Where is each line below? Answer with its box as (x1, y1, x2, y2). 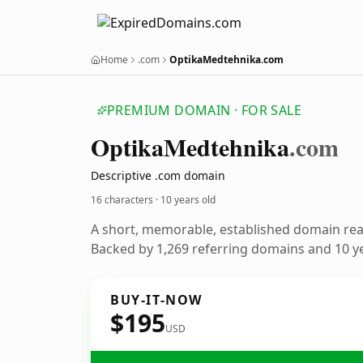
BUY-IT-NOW (110, 291, 203, 309)
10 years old (160, 193, 216, 207)
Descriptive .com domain (91, 168, 225, 183)
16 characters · (91, 193, 160, 207)
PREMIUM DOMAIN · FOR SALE (107, 101, 301, 119)
